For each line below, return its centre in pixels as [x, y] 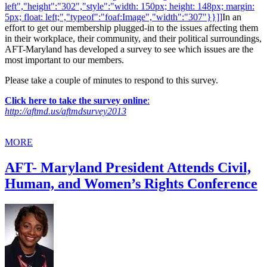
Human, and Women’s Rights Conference [131, 184]
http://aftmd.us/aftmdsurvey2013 [66, 111]
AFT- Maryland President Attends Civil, [128, 168]
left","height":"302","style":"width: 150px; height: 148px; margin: [130, 7]
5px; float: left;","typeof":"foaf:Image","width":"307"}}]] [114, 17]
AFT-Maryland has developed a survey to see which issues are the [129, 49]
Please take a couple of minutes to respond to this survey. [111, 80]
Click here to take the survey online [76, 101]
